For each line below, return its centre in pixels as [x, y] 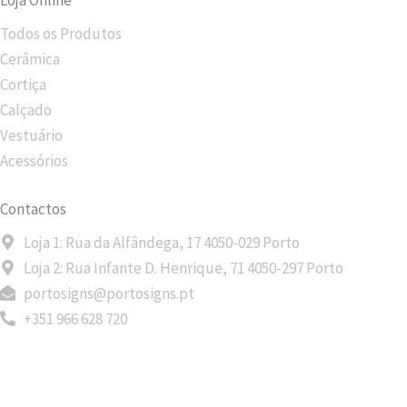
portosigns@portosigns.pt [109, 293]
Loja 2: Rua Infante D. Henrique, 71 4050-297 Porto [184, 268]
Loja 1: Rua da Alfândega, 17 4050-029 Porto [162, 242]
